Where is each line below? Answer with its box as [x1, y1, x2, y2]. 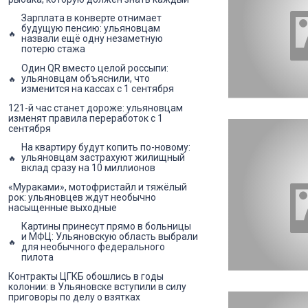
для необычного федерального [21, 241, 165, 253]
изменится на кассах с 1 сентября [21, 83, 174, 94]
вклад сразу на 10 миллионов [21, 162, 155, 174]
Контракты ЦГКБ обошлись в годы [8, 270, 164, 282]
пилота [21, 252, 54, 263]
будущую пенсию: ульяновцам [21, 23, 160, 34]
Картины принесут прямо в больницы [21, 221, 191, 232]
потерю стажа [21, 43, 85, 55]
